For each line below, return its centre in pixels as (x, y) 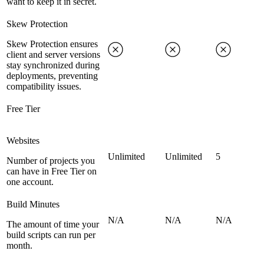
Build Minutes (33, 204)
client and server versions (53, 55)
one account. (30, 182)
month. (19, 246)
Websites (23, 141)
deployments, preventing (52, 76)
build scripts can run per (51, 235)
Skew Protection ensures (52, 44)
